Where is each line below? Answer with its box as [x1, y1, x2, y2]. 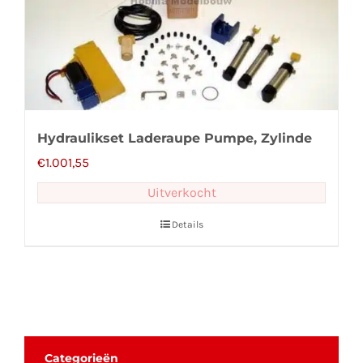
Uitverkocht [147, 185, 216, 201]
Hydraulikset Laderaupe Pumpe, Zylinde [37, 130, 312, 147]
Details [171, 219, 203, 231]
